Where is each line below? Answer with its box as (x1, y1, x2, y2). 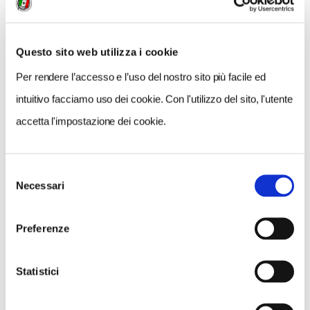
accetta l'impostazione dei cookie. (16, 115, 166, 127)
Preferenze (16, 222, 69, 234)
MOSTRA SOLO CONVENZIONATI (182, 39, 295, 47)
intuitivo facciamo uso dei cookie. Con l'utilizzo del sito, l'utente (16, 93, 293, 104)
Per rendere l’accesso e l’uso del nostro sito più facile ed (16, 71, 266, 82)
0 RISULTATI (15, 39, 61, 49)
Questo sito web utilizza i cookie (16, 46, 179, 58)
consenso (5, 199, 50, 210)
